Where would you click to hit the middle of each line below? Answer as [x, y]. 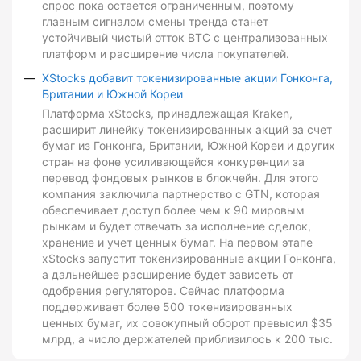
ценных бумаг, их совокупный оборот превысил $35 [187, 323]
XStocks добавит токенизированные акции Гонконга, [187, 78]
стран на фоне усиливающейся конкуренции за [173, 162]
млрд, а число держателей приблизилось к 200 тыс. [187, 339]
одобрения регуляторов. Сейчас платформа [163, 291]
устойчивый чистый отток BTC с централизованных [185, 38]
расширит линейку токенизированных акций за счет [187, 130]
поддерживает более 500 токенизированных [167, 307]
